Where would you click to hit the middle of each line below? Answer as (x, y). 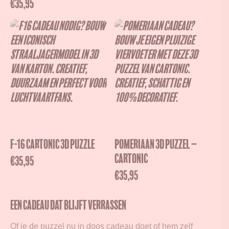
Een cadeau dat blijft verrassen (68, 205)
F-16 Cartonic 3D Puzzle (52, 145)
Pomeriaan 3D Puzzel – (156, 145)
